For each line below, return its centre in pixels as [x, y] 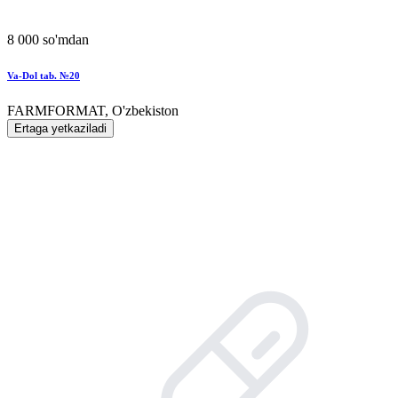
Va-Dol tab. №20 [44, 75]
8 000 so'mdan [48, 39]
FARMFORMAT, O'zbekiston [93, 110]
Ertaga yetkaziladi [60, 128]
